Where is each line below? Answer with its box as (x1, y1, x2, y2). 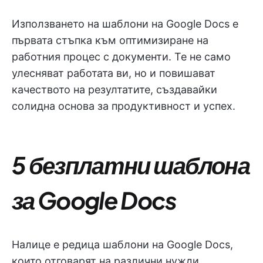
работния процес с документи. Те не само (12, 50, 231, 63)
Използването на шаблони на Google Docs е (12, 18, 238, 30)
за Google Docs (12, 185, 176, 215)
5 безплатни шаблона (12, 150, 250, 180)
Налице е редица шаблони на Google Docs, (12, 238, 233, 251)
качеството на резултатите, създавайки (12, 83, 217, 96)
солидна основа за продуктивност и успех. (12, 100, 235, 112)
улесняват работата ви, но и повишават (12, 67, 215, 79)
